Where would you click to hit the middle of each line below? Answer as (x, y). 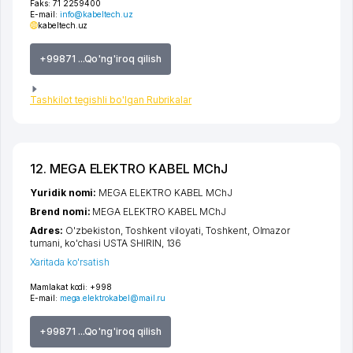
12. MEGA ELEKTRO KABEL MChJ (129, 169)
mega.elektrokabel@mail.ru (113, 298)
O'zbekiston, (95, 231)
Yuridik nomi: (65, 193)
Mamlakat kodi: (59, 287)
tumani (45, 243)
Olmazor (271, 231)
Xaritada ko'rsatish (70, 262)
